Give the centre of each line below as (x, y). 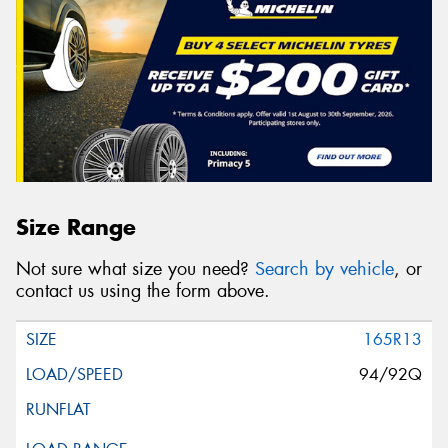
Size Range (76, 226)
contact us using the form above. (143, 291)
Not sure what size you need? (135, 269)
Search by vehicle (324, 269)
